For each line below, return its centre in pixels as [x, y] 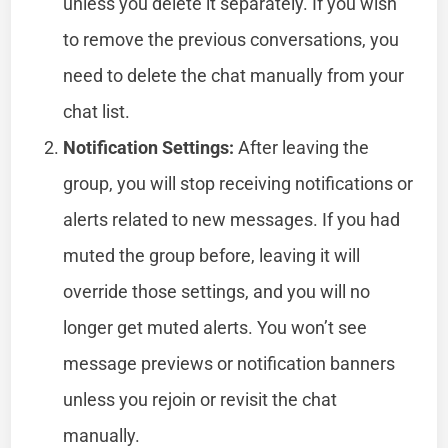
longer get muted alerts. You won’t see [215, 327]
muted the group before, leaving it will [212, 255]
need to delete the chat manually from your [234, 75]
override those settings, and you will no [217, 291]
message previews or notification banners [229, 363]
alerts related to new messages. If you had [232, 219]
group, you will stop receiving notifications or [238, 183]
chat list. [97, 111]
